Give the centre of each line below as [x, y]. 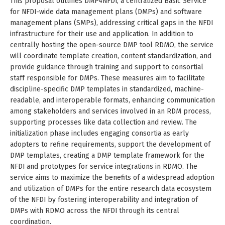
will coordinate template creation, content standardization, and [111, 56]
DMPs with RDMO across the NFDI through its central [95, 210]
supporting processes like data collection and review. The [103, 122]
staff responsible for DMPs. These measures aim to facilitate [107, 78]
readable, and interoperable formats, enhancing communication [113, 100]
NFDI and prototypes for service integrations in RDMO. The [104, 166]
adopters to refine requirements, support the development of [110, 144]
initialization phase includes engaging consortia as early [99, 133]
